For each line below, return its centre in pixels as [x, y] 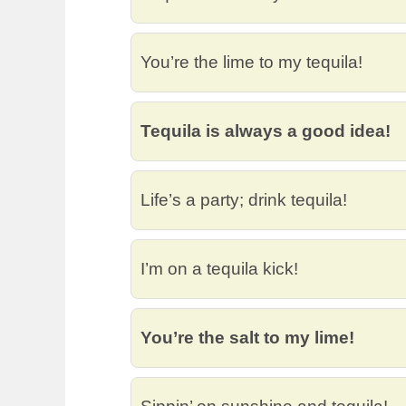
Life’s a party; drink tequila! [244, 200]
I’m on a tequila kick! [219, 269]
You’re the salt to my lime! [247, 338]
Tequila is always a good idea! [266, 131]
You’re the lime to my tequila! [251, 62]
